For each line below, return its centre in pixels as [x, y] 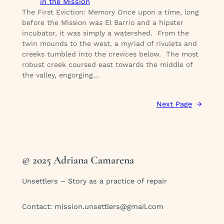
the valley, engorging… [60, 75]
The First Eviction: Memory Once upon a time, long [110, 12]
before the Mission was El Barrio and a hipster [102, 22]
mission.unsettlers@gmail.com [109, 207]
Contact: [38, 207]
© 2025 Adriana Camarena [78, 160]
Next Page [174, 104]
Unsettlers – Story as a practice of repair [94, 181]
